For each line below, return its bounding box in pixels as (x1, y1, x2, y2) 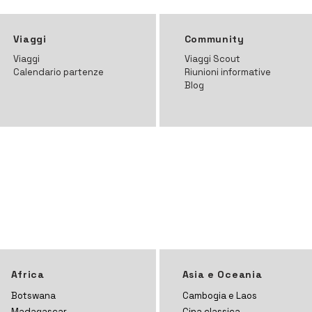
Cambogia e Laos (182, 290, 257, 302)
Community (184, 33, 244, 45)
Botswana (10, 290, 56, 302)
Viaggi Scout (184, 53, 240, 65)
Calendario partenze (13, 66, 104, 78)
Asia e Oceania (182, 268, 263, 281)
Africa (10, 268, 45, 281)
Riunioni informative (184, 66, 271, 78)
